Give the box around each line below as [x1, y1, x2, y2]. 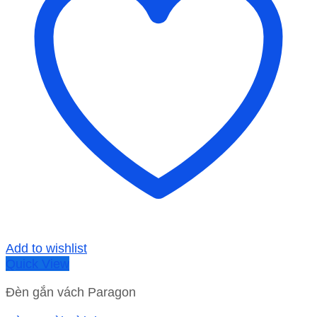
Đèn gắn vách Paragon [6, 284, 136, 300]
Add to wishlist [6, 241, 87, 256]
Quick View [6, 256, 69, 272]
